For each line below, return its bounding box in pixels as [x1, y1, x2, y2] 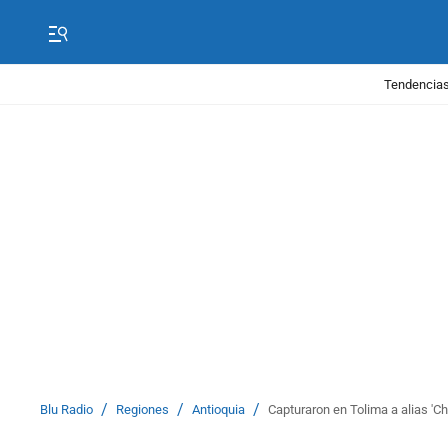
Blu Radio [40, 402, 93, 417]
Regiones [116, 402, 169, 417]
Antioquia [192, 402, 245, 417]
